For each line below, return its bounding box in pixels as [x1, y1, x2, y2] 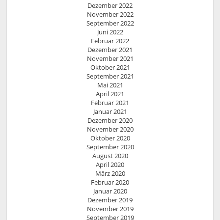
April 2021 [96, 89, 124, 99]
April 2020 [96, 160, 124, 169]
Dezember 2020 [87, 116, 133, 125]
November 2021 [86, 54, 134, 63]
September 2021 [86, 72, 134, 81]
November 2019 [86, 204, 134, 214]
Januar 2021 [93, 107, 127, 116]
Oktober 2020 [90, 134, 130, 143]
